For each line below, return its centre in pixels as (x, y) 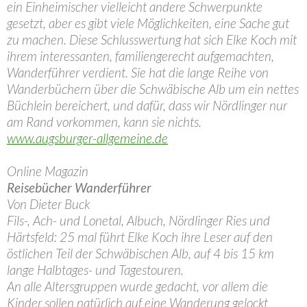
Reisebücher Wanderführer (79, 187)
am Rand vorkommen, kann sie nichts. (104, 122)
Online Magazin (48, 171)
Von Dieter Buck (48, 204)
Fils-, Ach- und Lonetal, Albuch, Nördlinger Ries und (138, 220)
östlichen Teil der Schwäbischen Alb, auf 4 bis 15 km (140, 253)
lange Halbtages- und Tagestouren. (95, 270)
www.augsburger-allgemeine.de (87, 138)
